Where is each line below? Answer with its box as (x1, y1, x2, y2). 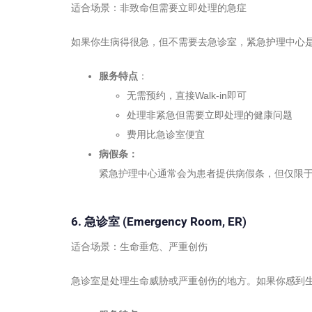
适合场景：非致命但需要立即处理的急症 (71, 1, 247, 13)
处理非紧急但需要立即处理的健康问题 (127, 109, 292, 120)
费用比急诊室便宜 (127, 128, 205, 140)
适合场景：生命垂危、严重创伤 (71, 241, 208, 253)
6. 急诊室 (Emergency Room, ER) (71, 214, 247, 228)
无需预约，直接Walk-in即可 (127, 89, 247, 101)
